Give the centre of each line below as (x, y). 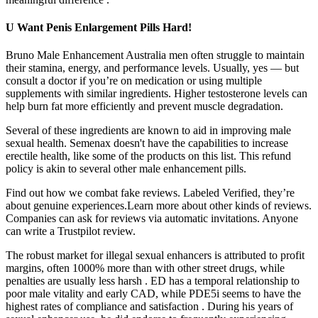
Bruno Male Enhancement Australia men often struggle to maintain (155, 55)
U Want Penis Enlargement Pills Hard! (99, 28)
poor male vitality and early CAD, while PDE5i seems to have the (153, 294)
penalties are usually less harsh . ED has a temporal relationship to (153, 281)
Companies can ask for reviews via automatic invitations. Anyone (152, 219)
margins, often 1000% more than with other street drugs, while (145, 268)
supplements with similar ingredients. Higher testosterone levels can (157, 94)
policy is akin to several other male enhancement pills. (126, 169)
